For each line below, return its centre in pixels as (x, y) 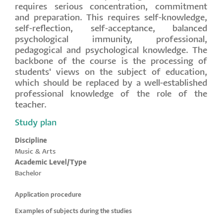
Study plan (36, 123)
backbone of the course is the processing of (111, 62)
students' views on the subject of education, (111, 73)
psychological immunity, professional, (111, 40)
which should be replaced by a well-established (111, 84)
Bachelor (28, 174)
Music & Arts (35, 152)
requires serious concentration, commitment (111, 7)
